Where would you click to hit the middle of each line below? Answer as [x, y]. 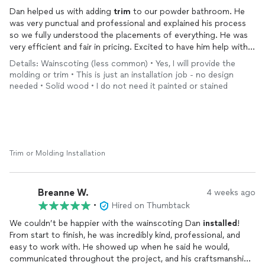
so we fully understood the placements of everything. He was [129, 35]
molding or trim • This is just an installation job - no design [122, 75]
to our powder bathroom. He [188, 12]
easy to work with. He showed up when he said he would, [119, 247]
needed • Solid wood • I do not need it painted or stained [119, 86]
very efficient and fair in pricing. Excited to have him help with [129, 47]
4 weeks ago [231, 193]
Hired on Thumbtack [151, 206]
